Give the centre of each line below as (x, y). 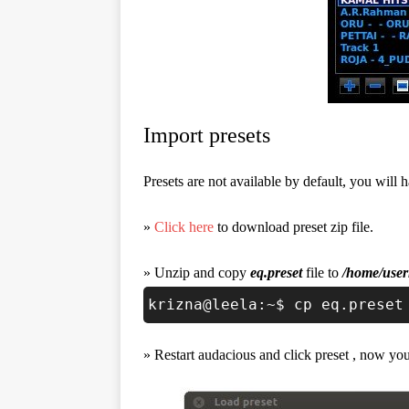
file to (322, 273)
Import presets (207, 135)
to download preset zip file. (294, 227)
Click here (184, 227)
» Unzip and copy (197, 273)
